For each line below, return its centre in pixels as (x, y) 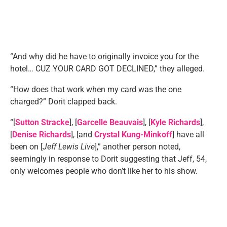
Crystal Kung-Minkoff (133, 134)
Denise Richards (42, 134)
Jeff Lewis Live (69, 146)
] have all (188, 134)
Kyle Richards (175, 122)
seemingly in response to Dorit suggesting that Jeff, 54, (108, 159)
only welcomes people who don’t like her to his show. (104, 171)
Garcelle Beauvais (110, 122)
